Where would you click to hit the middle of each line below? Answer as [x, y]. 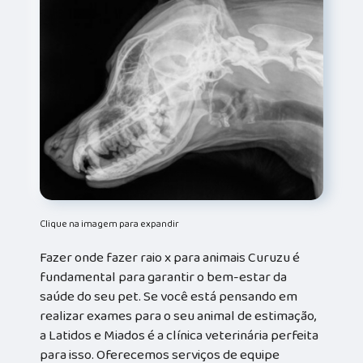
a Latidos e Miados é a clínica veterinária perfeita [179, 335]
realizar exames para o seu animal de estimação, [178, 316]
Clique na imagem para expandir [110, 224]
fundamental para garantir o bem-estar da [164, 277]
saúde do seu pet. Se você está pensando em [169, 296]
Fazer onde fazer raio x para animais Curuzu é [170, 257]
